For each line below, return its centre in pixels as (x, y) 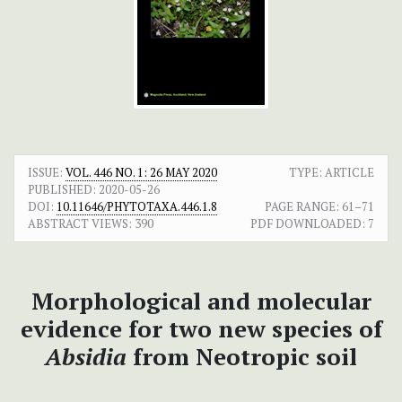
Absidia (89, 357)
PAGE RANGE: (302, 207)
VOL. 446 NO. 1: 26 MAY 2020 (141, 173)
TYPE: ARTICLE (332, 173)
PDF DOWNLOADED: (308, 224)
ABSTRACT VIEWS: (80, 224)
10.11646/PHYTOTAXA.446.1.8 (137, 207)
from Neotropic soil (245, 357)
